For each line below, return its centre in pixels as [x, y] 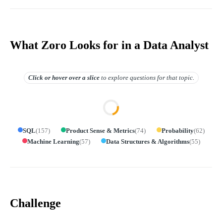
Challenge [35, 203]
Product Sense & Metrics [100, 130]
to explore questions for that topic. [147, 77]
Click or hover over [54, 77]
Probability [177, 130]
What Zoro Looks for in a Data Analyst [109, 45]
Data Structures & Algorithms [147, 141]
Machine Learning [53, 141]
